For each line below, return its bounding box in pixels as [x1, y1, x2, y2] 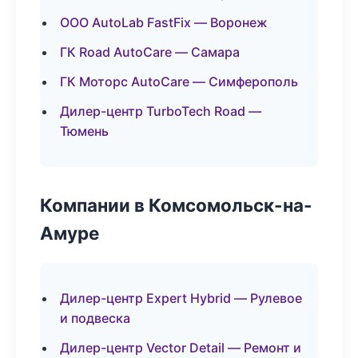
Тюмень [60, 123, 109, 139]
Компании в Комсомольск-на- [40, 194, 312, 216]
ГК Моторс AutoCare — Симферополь [60, 74, 298, 89]
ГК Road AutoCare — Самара [60, 44, 240, 60]
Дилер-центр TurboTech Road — [60, 103, 261, 119]
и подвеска [60, 310, 130, 326]
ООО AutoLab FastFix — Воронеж [60, 14, 268, 30]
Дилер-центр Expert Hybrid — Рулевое [60, 290, 302, 306]
